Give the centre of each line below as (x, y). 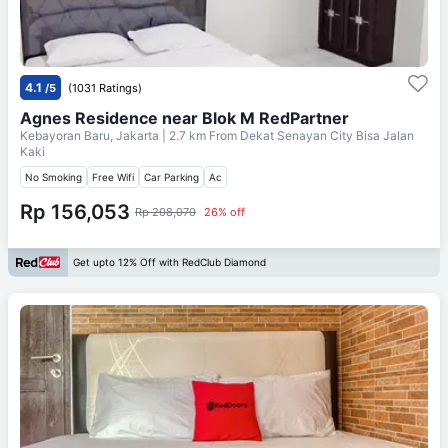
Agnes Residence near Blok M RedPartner (184, 117)
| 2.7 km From (199, 135)
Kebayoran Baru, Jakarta (91, 135)
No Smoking (53, 176)
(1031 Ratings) (105, 87)
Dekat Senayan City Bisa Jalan (327, 135)
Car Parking (171, 176)
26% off (224, 211)
